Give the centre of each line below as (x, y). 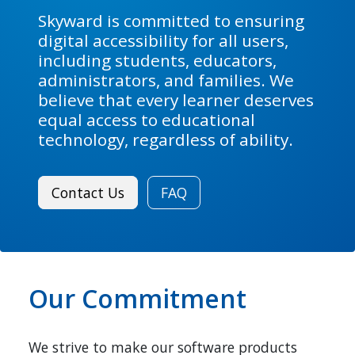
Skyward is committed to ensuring (171, 21)
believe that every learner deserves (176, 100)
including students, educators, (157, 60)
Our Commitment (137, 298)
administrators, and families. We (166, 80)
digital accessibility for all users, (163, 40)
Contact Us (88, 192)
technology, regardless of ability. (166, 139)
